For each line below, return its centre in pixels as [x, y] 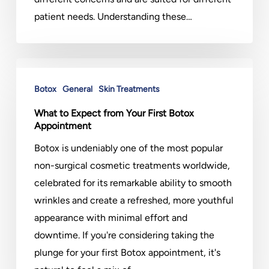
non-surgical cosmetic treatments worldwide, [132, 165]
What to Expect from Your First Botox [114, 113]
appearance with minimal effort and [110, 218]
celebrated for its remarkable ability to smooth [133, 183]
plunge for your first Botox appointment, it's [127, 252]
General [77, 89]
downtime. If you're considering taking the [124, 235]
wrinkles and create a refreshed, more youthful [134, 200]
